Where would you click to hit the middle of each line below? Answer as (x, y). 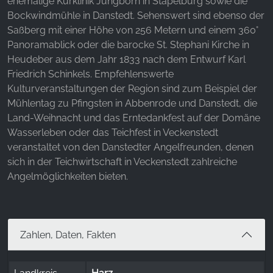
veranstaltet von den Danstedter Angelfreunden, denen (130, 147)
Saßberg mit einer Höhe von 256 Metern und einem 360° (133, 30)
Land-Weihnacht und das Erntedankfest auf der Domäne (134, 118)
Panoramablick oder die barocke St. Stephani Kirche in (128, 45)
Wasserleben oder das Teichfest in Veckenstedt (113, 133)
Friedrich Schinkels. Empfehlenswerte (90, 74)
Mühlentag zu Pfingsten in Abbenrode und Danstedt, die (132, 104)
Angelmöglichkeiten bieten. (68, 177)
